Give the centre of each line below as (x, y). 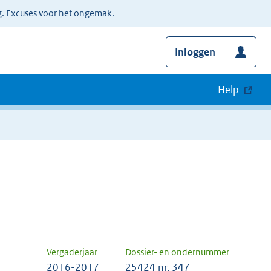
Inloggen (195, 52)
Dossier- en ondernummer (177, 252)
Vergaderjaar (72, 252)
